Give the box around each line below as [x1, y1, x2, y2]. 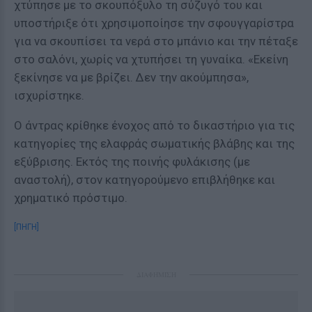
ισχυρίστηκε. [14, 88, 84, 102]
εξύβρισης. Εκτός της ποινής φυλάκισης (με [14, 155, 250, 169]
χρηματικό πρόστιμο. [14, 191, 127, 205]
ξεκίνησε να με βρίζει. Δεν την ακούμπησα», [14, 70, 249, 84]
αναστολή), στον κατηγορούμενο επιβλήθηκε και [14, 173, 275, 187]
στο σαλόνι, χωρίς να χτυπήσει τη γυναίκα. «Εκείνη [14, 52, 288, 66]
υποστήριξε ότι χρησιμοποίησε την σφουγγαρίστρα [14, 16, 294, 30]
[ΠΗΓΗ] [14, 222, 39, 232]
